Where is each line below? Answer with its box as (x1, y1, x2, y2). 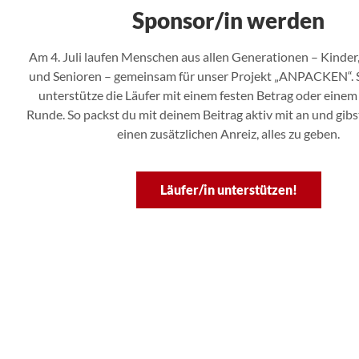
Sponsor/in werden (132, 6, 325, 34)
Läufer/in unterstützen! (159, 181, 297, 197)
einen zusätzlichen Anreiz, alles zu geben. (117, 126, 340, 142)
